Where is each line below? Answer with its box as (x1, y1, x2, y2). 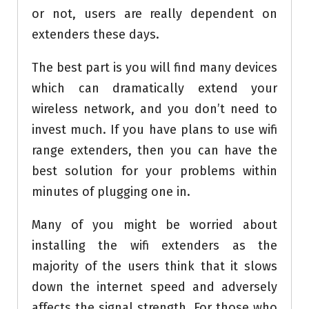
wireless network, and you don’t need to (32, 101, 277, 117)
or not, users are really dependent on (32, 6, 277, 22)
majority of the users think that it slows (32, 259, 277, 275)
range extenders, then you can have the (32, 143, 277, 159)
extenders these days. (32, 27, 159, 43)
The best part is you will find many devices (32, 60, 277, 76)
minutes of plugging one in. (32, 184, 190, 200)
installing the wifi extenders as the (32, 238, 277, 254)
